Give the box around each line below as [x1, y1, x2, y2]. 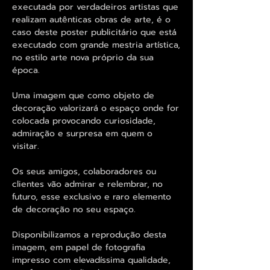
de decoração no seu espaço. [12, 202, 136, 216]
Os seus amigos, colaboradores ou [12, 165, 156, 178]
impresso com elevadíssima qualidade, [12, 253, 171, 266]
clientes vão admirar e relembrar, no [12, 177, 163, 190]
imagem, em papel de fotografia [12, 240, 145, 254]
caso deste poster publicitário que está [12, 25, 177, 39]
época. [12, 63, 40, 77]
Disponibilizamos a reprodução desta [12, 228, 166, 241]
